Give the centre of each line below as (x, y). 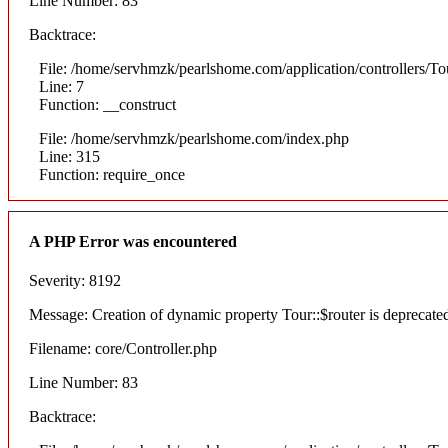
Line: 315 (69, 156)
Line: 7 (61, 86)
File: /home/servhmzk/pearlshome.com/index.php (194, 138)
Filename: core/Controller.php (123, 349)
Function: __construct (107, 104)
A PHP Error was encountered (133, 242)
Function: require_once (112, 174)
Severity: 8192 (75, 281)
